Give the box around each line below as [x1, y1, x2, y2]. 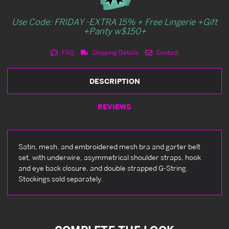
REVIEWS [98, 102, 131, 111]
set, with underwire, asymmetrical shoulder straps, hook [18, 152, 201, 162]
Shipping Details [90, 48, 139, 56]
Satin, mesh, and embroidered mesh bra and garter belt [18, 142, 200, 151]
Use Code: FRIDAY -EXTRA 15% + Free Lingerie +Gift [12, 16, 217, 27]
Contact [154, 48, 178, 56]
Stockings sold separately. [18, 174, 103, 183]
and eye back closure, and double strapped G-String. [18, 163, 188, 172]
